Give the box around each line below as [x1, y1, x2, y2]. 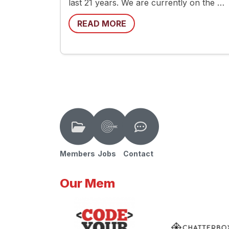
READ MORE [77, 18, 126, 29]
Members [60, 149, 95, 158]
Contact [123, 149, 153, 158]
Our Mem [60, 176, 115, 191]
